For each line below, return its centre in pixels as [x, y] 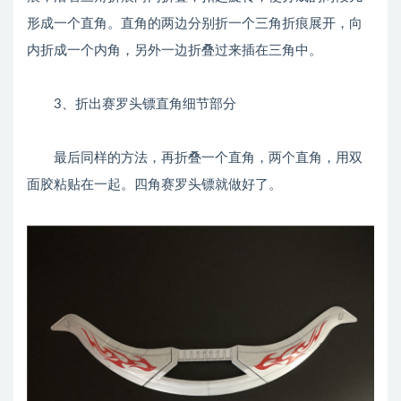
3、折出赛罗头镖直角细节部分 [132, 104]
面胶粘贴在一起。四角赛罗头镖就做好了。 [154, 185]
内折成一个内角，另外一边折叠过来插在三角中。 [175, 51]
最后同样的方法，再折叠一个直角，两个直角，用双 [195, 158]
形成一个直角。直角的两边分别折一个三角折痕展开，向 [195, 24]
